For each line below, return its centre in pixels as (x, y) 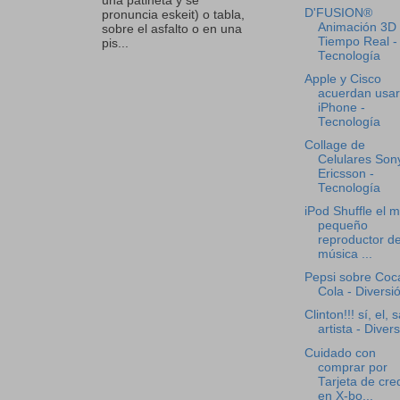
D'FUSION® (338, 12)
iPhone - (341, 107)
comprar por (352, 367)
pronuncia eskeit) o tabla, (173, 14)
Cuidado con (340, 353)
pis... (115, 43)
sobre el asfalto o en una (172, 29)
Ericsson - (346, 174)
